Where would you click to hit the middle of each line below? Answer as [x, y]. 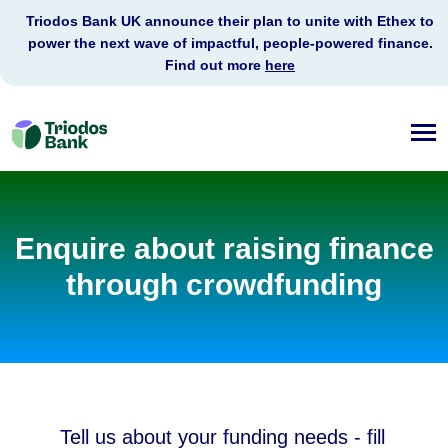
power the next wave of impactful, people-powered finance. [230, 43]
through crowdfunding [224, 285]
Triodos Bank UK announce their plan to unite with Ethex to [230, 21]
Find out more [215, 65]
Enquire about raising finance [224, 249]
